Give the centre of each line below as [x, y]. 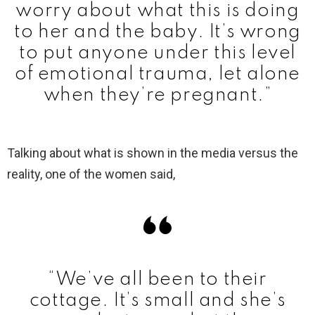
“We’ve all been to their [157, 279]
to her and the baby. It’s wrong [157, 32]
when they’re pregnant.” [157, 95]
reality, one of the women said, [91, 174]
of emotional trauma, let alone [157, 74]
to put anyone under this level [157, 53]
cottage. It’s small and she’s [157, 300]
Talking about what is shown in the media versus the [153, 153]
